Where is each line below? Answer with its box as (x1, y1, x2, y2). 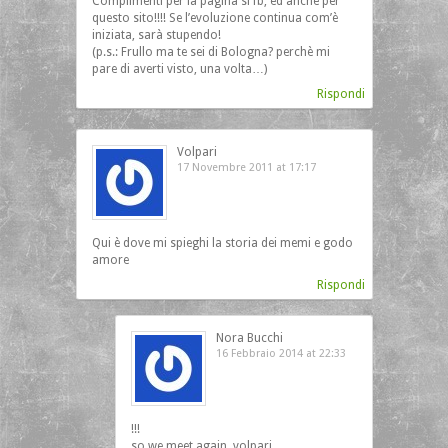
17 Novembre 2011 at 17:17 (176, 161, 316, 174)
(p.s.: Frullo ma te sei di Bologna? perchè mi (91, 45, 330, 59)
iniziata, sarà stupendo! (91, 28, 221, 42)
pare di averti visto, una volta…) (91, 62, 267, 76)
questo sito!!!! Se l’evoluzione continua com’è (91, 11, 338, 25)
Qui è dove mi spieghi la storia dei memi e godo (91, 236, 353, 250)
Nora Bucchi (215, 331, 283, 345)
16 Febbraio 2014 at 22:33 (215, 347, 346, 360)
